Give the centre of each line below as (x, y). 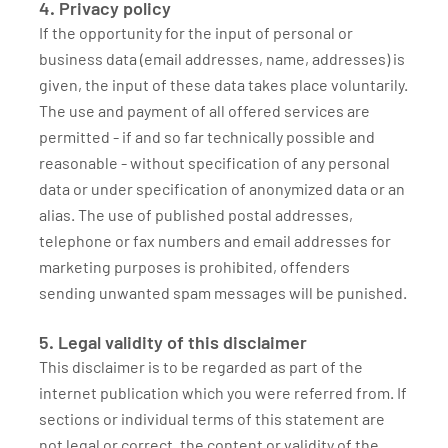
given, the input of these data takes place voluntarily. (223, 84)
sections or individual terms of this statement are (212, 418)
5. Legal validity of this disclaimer (173, 342)
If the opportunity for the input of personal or (196, 32)
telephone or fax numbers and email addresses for (215, 240)
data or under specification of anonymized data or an (222, 188)
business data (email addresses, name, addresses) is (222, 58)
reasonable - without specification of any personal (214, 162)
